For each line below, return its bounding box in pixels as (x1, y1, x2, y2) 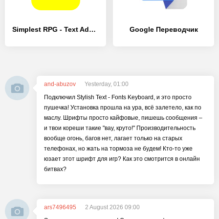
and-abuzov (44, 81, 76, 88)
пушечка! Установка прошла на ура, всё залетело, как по (44, 104, 201, 111)
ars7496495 (44, 204, 76, 211)
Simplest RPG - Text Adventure (89, 25, 96, 33)
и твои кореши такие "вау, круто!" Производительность (44, 125, 196, 131)
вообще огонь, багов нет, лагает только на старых (44, 135, 182, 142)
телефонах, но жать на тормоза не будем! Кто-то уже (44, 145, 193, 152)
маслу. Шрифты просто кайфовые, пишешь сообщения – (44, 114, 202, 121)
